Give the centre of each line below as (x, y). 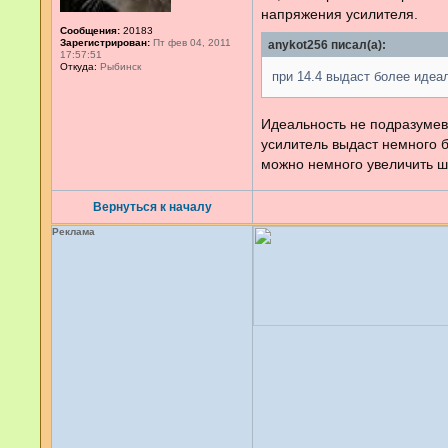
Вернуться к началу (152, 207)
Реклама (73, 231)
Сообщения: (90, 30)
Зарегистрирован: (105, 42)
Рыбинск (119, 66)
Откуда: (78, 66)
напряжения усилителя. (339, 14)
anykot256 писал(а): (327, 45)
